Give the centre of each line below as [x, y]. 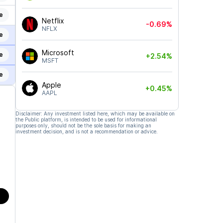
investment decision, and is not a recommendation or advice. [86, 131]
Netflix [53, 21]
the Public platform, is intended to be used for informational [86, 119]
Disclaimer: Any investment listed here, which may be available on [95, 113]
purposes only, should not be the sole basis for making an [83, 125]
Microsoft [58, 53]
